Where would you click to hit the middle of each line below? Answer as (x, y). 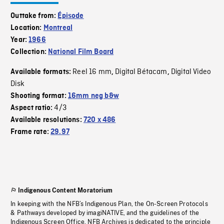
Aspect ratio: (32, 108)
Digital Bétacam (141, 72)
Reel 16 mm (92, 72)
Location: (27, 28)
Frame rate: (31, 132)
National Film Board (81, 52)
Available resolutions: (47, 120)
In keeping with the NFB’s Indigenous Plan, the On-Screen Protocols (109, 204)
